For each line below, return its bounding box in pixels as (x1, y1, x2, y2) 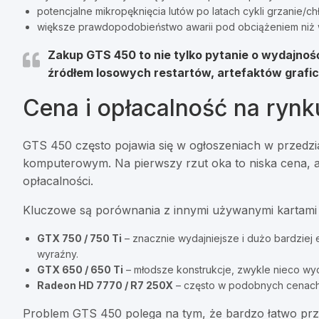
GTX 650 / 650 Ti (37, 263, 123, 276)
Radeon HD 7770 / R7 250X (37, 279, 173, 292)
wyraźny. (37, 248, 78, 261)
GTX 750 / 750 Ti (37, 232, 122, 245)
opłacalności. (23, 174, 93, 189)
